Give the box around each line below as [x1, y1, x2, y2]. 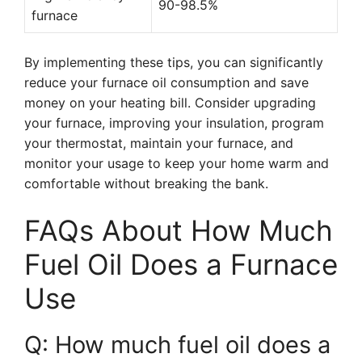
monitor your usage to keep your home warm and [24, 155, 329, 171]
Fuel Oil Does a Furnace [24, 247, 338, 281]
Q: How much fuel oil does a [24, 330, 330, 359]
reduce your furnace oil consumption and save [24, 74, 309, 90]
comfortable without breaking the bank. [24, 175, 268, 192]
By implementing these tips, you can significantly [24, 54, 323, 70]
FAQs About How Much [24, 213, 333, 247]
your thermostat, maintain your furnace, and [24, 135, 293, 151]
